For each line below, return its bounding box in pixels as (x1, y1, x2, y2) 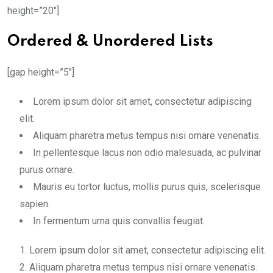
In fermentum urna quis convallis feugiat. (33, 215, 205, 227)
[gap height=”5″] (7, 66, 74, 78)
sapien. (19, 198, 50, 210)
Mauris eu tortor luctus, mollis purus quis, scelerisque (33, 181, 261, 193)
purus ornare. (19, 164, 74, 175)
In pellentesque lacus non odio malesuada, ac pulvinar (33, 147, 261, 158)
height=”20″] (7, 5, 59, 16)
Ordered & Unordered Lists (7, 34, 213, 49)
